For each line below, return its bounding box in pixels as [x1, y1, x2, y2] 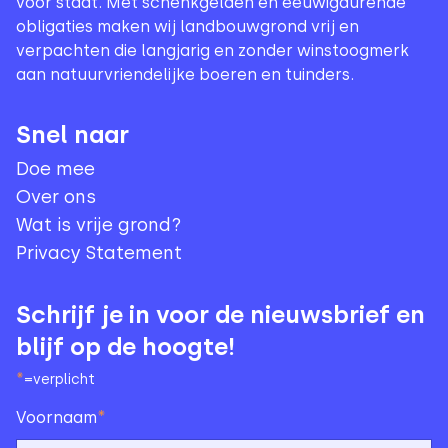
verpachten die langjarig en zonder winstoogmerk [16, 40, 409, 60]
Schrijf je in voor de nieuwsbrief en [16, 299, 425, 329]
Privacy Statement [16, 241, 182, 264]
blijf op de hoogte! [16, 331, 235, 361]
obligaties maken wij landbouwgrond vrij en [16, 16, 359, 36]
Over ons [16, 185, 96, 208]
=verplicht [24, 370, 95, 388]
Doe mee [16, 157, 95, 180]
